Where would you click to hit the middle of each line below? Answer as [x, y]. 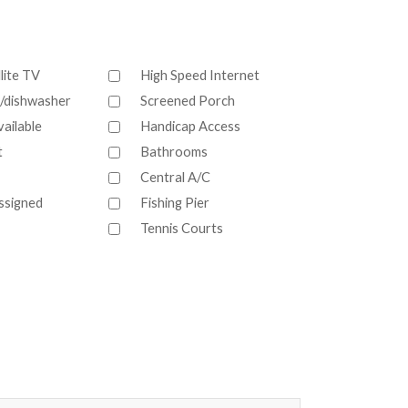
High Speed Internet [200, 75]
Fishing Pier [175, 203]
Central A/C [175, 177]
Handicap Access [190, 126]
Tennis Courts [182, 228]
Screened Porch [188, 101]
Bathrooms [174, 152]
